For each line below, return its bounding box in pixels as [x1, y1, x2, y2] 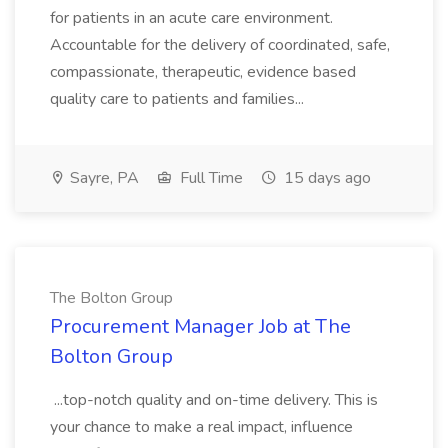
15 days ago [280, 167, 371, 189]
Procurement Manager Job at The [50, 313, 351, 340]
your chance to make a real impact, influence [50, 416, 353, 438]
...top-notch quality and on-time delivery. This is [50, 389, 378, 411]
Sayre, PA [66, 167, 139, 189]
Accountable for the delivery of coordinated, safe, [50, 34, 390, 56]
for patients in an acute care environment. [50, 7, 333, 29]
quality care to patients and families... [50, 88, 304, 110]
